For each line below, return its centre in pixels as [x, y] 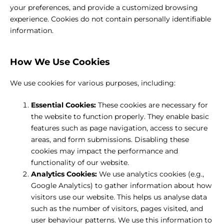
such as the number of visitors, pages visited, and [117, 209]
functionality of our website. [80, 163]
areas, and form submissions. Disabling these [110, 140]
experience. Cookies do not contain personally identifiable [110, 19]
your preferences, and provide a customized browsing [104, 8]
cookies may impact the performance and [104, 151]
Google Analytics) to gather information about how [121, 186]
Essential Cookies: [63, 105]
